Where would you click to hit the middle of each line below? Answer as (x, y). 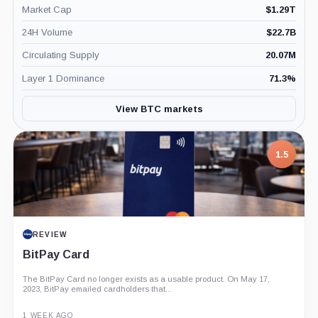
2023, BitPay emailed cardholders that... (97, 289)
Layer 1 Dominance (63, 78)
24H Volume (47, 33)
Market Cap (46, 10)
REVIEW (50, 234)
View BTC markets (159, 109)
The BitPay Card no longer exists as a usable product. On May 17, (146, 279)
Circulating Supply (60, 55)
